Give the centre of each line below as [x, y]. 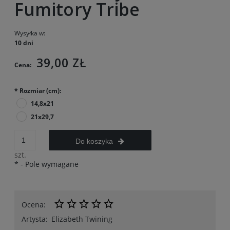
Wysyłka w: [30, 33]
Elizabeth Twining [82, 219]
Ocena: [34, 204]
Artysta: [35, 219]
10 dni [24, 43]
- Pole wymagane [49, 164]
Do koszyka [94, 141]
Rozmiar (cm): [40, 90]
